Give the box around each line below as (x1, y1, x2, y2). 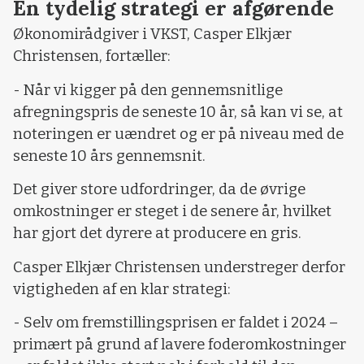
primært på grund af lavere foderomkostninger (13, 336, 346, 354)
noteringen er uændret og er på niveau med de (13, 124, 344, 143)
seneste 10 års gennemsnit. (13, 146, 206, 165)
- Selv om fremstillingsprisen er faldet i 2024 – (13, 314, 338, 332)
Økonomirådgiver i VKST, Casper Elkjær (13, 25, 292, 44)
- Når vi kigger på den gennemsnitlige (13, 80, 283, 99)
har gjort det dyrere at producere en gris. (13, 224, 301, 243)
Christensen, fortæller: (13, 47, 171, 66)
